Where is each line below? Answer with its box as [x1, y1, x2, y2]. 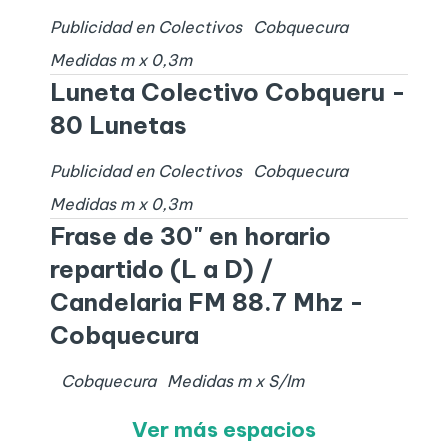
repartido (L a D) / [49, 254, 273, 285]
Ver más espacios [132, 416, 316, 444]
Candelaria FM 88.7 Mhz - [49, 287, 364, 318]
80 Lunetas [49, 110, 187, 141]
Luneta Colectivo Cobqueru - [49, 77, 406, 108]
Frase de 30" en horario [49, 221, 331, 252]
